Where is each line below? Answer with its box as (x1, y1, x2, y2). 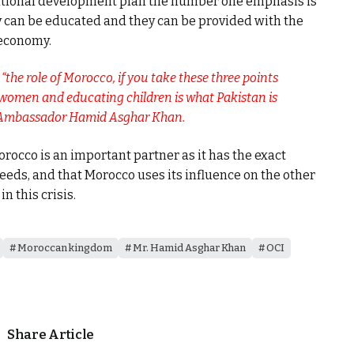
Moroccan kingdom (17, 242, 112, 254)
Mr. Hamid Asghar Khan (132, 242, 246, 254)
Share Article (7, 327, 94, 343)
